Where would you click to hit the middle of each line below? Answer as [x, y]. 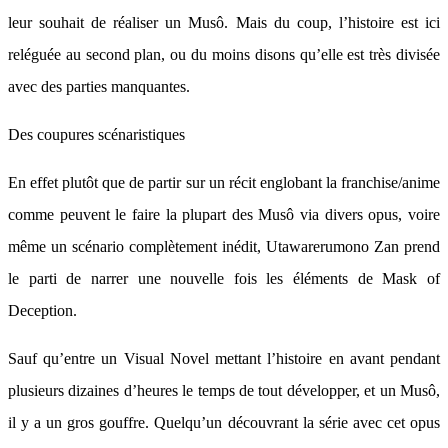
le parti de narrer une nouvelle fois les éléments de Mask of [224, 278]
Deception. [42, 310]
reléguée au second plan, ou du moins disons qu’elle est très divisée [224, 54]
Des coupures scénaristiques [96, 134]
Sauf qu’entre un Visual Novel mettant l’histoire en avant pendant [224, 358]
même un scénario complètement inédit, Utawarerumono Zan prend [224, 246]
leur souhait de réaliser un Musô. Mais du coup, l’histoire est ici [224, 22]
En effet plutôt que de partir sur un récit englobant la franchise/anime [224, 182]
